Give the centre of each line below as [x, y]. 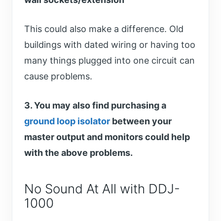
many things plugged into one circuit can [110, 61]
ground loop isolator [67, 121]
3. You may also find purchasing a [95, 106]
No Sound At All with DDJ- [102, 189]
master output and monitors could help [107, 137]
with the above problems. [78, 153]
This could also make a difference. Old [104, 29]
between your [141, 121]
